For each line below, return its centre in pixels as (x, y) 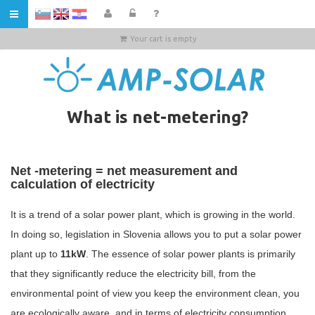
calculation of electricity (83, 184)
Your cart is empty (163, 39)
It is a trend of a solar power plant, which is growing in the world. (153, 214)
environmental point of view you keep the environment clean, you (155, 293)
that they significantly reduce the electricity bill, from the (133, 274)
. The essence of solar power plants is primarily (191, 254)
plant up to (36, 254)
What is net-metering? (157, 117)
